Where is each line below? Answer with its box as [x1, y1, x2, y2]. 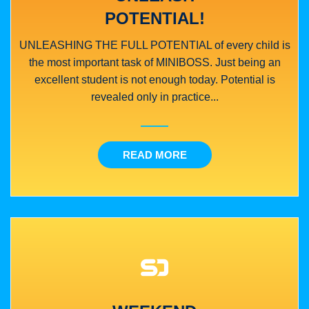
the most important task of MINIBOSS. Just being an [28, 56, 281, 68]
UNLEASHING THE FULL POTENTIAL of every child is [19, 39, 290, 51]
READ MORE [122, 148, 187, 161]
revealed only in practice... [90, 90, 219, 103]
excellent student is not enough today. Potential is [34, 73, 275, 86]
